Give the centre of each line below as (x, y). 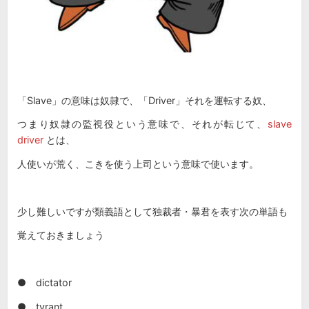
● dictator (44, 283)
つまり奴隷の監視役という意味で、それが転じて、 (142, 124)
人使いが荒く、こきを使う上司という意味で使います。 (138, 163)
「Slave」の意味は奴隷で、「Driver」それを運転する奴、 (144, 100)
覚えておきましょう (61, 235)
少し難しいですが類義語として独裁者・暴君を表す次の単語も (152, 211)
